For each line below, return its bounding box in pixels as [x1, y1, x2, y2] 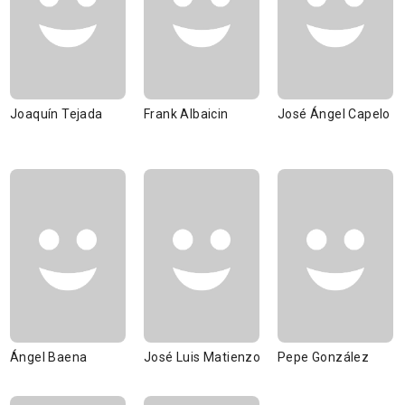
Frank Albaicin [144, 107, 229, 121]
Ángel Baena [10, 350, 88, 364]
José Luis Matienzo [144, 350, 261, 364]
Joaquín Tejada [10, 107, 103, 121]
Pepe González [278, 350, 370, 364]
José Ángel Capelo [278, 107, 391, 121]
